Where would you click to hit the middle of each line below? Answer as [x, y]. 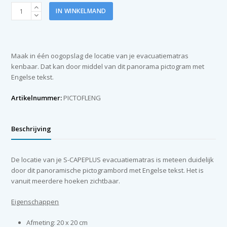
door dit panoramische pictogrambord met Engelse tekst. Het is [108, 171]
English [22, 71]
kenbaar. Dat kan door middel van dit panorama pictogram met [108, 67]
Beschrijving [31, 129]
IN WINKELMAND [81, 11]
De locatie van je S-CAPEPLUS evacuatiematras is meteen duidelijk [113, 160]
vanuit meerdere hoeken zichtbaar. [66, 181]
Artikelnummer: [37, 98]
